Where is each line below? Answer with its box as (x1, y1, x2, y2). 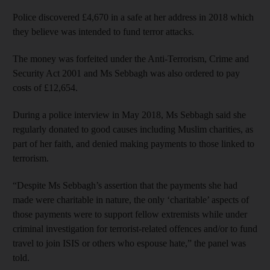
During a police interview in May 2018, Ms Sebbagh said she (13, 109, 246, 120)
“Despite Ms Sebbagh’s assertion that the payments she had (13, 180, 237, 190)
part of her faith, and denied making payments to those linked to (13, 138, 254, 149)
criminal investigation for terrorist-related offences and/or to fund (13, 223, 257, 234)
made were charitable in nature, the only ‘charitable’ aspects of (13, 194, 249, 205)
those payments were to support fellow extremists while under (13, 209, 247, 219)
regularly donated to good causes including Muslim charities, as (13, 124, 253, 134)
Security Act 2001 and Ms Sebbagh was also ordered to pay (13, 67, 240, 78)
